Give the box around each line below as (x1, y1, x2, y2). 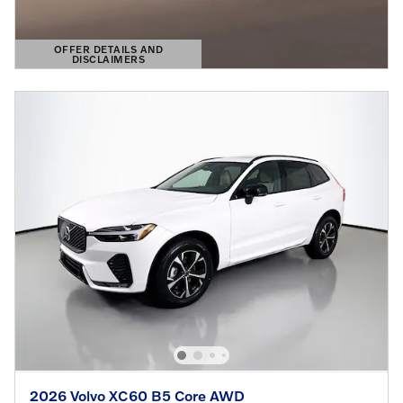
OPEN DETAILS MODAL (31, 61, 152, 74)
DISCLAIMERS (71, 52, 146, 65)
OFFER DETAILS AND (53, 42, 164, 55)
